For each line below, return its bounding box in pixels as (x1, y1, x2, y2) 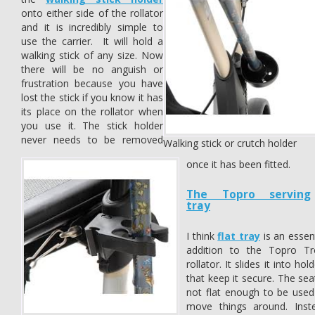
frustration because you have (21, 77, 163, 90)
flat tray (217, 229, 261, 243)
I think (186, 229, 218, 243)
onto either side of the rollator (21, 6, 163, 20)
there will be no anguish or (21, 63, 163, 76)
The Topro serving (186, 187, 311, 202)
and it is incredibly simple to (21, 20, 163, 34)
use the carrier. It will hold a (21, 34, 163, 48)
